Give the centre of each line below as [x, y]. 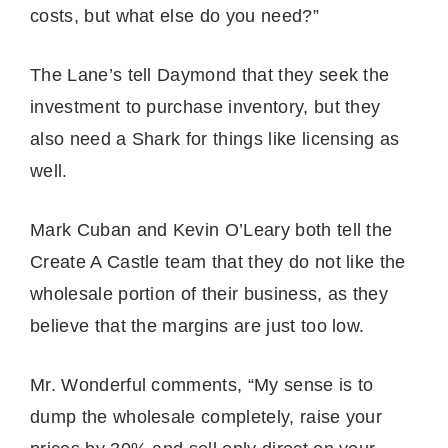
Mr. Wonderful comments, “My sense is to [202, 384]
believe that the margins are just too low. [200, 325]
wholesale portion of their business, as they [209, 293]
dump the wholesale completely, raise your [206, 416]
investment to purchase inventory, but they [205, 106]
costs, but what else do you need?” [174, 15]
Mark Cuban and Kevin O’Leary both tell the [211, 229]
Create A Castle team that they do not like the [218, 261]
